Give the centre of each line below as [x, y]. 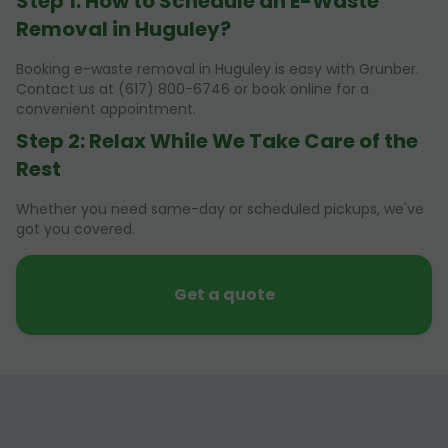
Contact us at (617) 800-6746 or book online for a [192, 88]
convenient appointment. [106, 108]
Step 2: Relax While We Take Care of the [217, 140]
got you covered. [75, 228]
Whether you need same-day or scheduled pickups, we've [220, 208]
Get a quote [224, 294]
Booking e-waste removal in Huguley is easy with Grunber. [217, 68]
